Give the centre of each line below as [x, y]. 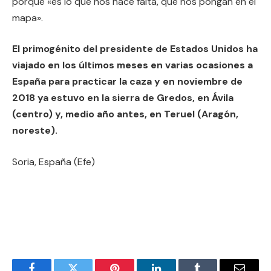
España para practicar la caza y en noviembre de [127, 82]
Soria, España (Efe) [54, 162]
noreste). [35, 131]
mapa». [28, 18]
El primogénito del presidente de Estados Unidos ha [135, 49]
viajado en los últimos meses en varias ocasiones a [132, 65]
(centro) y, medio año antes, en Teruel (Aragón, [125, 114]
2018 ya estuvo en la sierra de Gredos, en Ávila [123, 98]
